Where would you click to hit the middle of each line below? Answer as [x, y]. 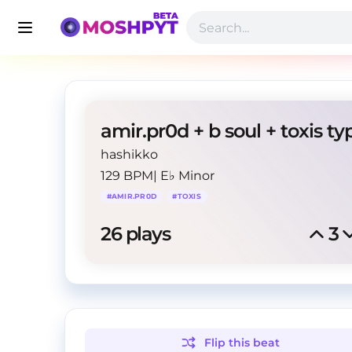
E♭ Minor [187, 176]
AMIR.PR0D [134, 196]
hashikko [129, 154]
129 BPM [127, 176]
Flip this [229, 343]
